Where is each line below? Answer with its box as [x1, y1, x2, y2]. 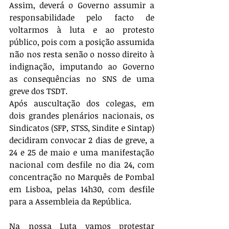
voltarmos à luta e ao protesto [9, 24, 154, 35]
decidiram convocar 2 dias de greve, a [9, 134, 154, 146]
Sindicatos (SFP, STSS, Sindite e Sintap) [9, 122, 154, 133]
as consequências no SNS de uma [9, 73, 154, 84]
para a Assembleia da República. [9, 196, 131, 207]
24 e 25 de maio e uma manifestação [9, 147, 154, 158]
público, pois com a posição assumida [9, 36, 154, 48]
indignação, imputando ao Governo [9, 61, 154, 72]
